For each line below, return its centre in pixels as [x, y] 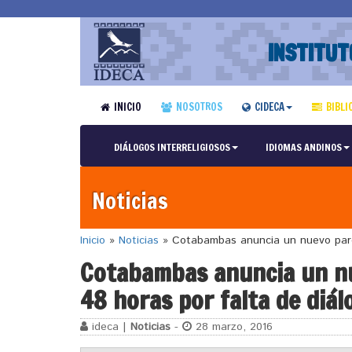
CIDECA [269, 107]
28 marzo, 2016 [232, 326]
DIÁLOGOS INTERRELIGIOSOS [172, 147]
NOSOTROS [199, 107]
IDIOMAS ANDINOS [303, 147]
